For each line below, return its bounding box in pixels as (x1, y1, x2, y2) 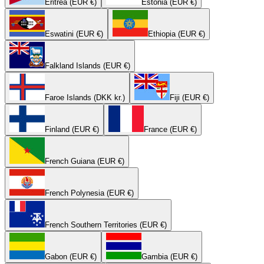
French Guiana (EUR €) (45, 157, 124, 166)
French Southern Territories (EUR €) (45, 220, 167, 230)
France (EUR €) (144, 125, 197, 134)
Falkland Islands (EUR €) (45, 61, 130, 71)
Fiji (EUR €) (170, 93, 209, 103)
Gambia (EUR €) (141, 252, 197, 262)
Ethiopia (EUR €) (148, 29, 205, 39)
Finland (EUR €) (45, 125, 99, 134)
